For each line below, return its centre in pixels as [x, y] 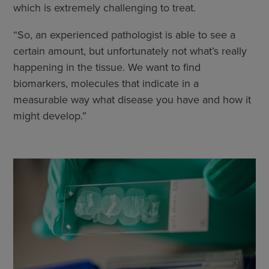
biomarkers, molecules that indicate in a [106, 83]
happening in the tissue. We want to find [107, 67]
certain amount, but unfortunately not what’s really [130, 51]
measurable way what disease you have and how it [132, 99]
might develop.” [50, 116]
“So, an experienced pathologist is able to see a [124, 35]
